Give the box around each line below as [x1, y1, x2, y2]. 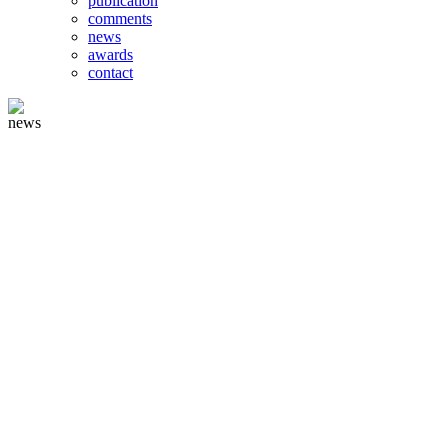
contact [88, 64, 133, 81]
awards [88, 46, 133, 63]
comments [88, 10, 152, 27]
